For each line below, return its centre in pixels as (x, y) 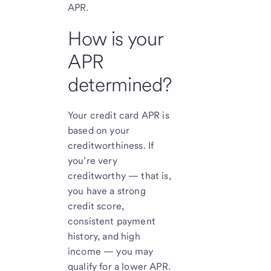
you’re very (93, 161)
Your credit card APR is (119, 116)
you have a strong (107, 191)
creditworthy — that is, (119, 176)
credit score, (96, 206)
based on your (99, 131)
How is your (116, 38)
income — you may (111, 252)
